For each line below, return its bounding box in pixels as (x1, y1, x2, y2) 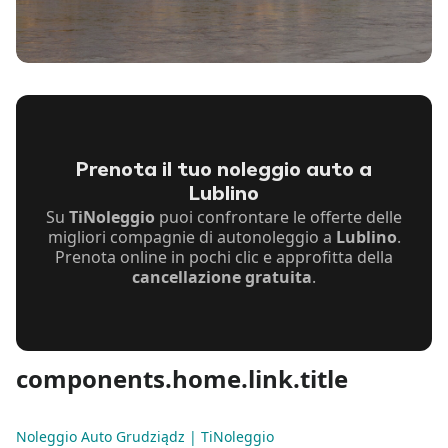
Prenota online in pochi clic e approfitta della (55, 246, 393, 269)
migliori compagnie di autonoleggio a (47, 226, 336, 249)
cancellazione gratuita (132, 266, 312, 289)
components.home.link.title (16, 362, 348, 396)
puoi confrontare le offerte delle (155, 206, 402, 229)
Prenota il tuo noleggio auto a (76, 161, 372, 182)
